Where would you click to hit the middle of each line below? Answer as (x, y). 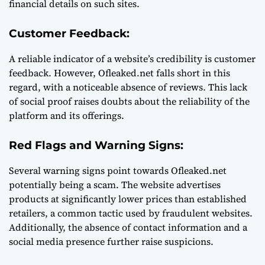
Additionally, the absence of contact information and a (128, 227)
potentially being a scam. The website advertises (115, 185)
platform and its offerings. (67, 115)
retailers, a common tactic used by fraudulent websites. (131, 213)
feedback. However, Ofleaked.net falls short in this (119, 73)
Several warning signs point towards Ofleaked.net (118, 170)
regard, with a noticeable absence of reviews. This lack (128, 87)
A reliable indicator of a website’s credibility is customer (132, 59)
